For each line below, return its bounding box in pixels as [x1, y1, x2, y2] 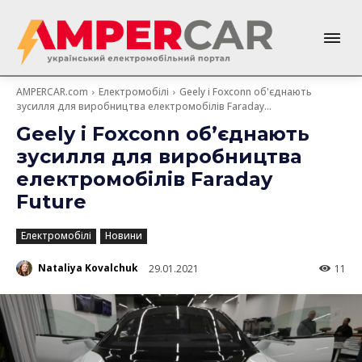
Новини [105, 228, 142, 242]
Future [16, 189, 86, 213]
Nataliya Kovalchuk [38, 261, 138, 276]
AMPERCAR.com [16, 84, 88, 99]
